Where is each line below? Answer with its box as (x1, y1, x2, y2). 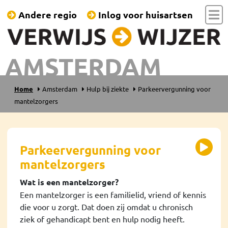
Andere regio (16, 9, 77, 20)
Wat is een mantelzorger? (20, 176, 119, 187)
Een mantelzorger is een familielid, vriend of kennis (20, 189, 206, 199)
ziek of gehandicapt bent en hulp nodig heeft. (20, 213, 185, 224)
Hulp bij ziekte (87, 84, 129, 93)
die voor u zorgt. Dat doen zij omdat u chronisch (20, 201, 193, 212)
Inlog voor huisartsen (96, 9, 193, 20)
